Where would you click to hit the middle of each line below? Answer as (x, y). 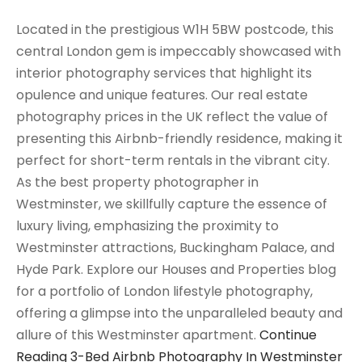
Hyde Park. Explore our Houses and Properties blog (176, 269)
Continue (288, 335)
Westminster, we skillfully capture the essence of (172, 204)
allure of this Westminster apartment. (138, 335)
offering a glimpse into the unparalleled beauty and (179, 313)
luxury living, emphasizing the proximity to (147, 225)
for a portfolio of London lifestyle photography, (164, 291)
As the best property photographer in (137, 182)
